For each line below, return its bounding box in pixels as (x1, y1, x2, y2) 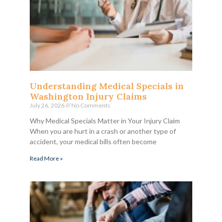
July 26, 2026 (30, 101, 65, 109)
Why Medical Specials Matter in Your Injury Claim (30, 116, 180, 125)
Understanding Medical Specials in (30, 80, 184, 92)
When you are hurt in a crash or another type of (30, 126, 176, 135)
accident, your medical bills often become (30, 137, 157, 146)
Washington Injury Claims (30, 90, 147, 102)
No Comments (70, 101, 111, 109)
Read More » (30, 154, 63, 162)
